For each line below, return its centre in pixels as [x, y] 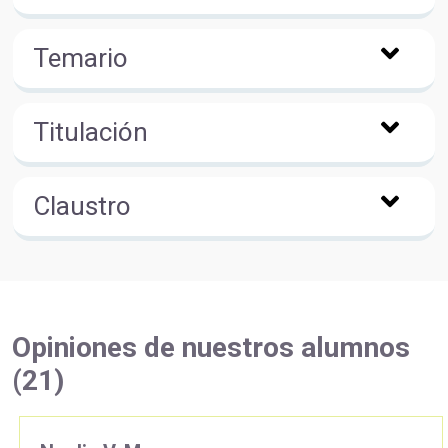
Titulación [90, 131]
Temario [80, 57]
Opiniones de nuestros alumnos [211, 347]
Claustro [82, 205]
